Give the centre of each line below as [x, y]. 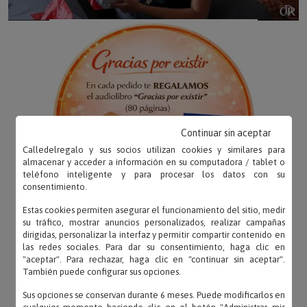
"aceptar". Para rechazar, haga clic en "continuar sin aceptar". [153, 259]
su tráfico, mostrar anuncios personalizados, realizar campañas [153, 222]
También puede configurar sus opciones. [101, 272]
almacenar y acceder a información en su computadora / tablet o [153, 162]
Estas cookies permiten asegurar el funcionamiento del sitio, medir [153, 210]
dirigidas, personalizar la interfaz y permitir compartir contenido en [153, 235]
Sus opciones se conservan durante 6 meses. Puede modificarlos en [153, 295]
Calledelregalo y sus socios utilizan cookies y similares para [153, 150]
